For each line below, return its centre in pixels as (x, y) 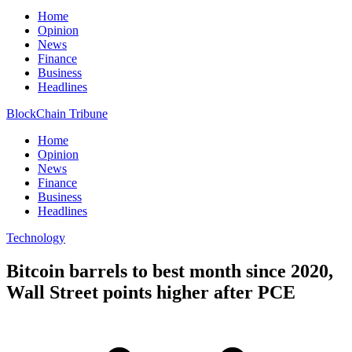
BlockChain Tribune (57, 114)
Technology (36, 238)
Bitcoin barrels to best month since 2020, (170, 271)
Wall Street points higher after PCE (151, 292)
